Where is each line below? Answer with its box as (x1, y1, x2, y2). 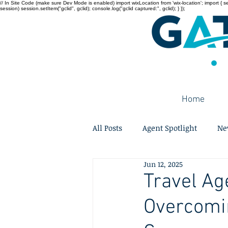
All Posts (93, 122, 122, 133)
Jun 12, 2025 (144, 159, 183, 169)
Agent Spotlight (142, 122, 197, 133)
